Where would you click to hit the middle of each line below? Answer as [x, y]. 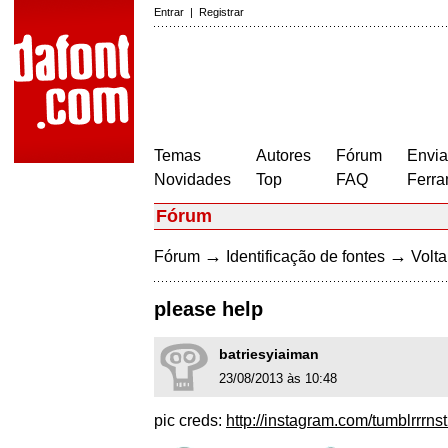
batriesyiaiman [269, 354]
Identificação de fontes [305, 256]
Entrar [169, 12]
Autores [283, 155]
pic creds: [190, 421]
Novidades [192, 179]
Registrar [221, 12]
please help [208, 309]
